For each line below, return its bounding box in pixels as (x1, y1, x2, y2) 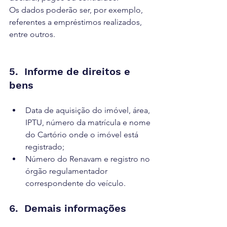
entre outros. (9, 29, 55, 39)
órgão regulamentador (25, 166, 109, 176)
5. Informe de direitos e (9, 65, 133, 78)
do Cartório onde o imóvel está (25, 130, 140, 139)
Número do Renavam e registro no (25, 154, 152, 164)
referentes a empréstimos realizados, (9, 17, 144, 27)
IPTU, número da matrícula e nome (25, 118, 153, 127)
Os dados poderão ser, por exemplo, (9, 5, 145, 15)
